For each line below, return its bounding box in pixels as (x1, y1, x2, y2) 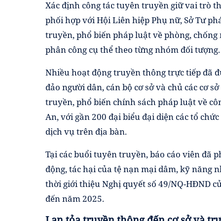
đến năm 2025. (45, 192, 104, 204)
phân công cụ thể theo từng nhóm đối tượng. (45, 43, 220, 55)
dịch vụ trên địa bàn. (45, 125, 127, 137)
